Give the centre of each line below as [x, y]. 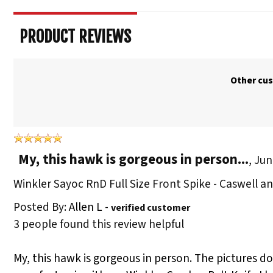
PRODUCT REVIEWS [75, 37]
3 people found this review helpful [99, 225]
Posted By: [41, 207]
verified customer [151, 208]
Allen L [86, 207]
